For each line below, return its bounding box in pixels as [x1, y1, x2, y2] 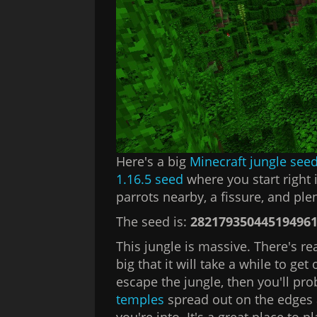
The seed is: [116, 212, 191, 230]
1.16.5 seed [116, 170, 184, 188]
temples [116, 290, 165, 308]
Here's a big [116, 152, 190, 170]
